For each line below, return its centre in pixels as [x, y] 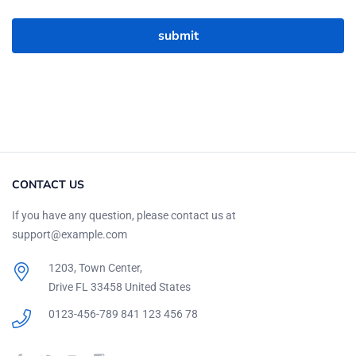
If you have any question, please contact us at [124, 216]
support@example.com [70, 235]
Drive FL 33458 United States [119, 287]
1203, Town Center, [95, 268]
